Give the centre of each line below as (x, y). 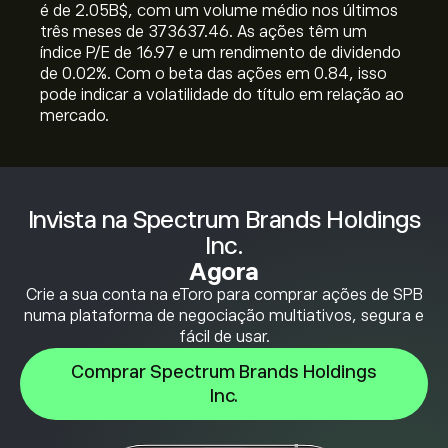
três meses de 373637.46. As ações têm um (203, 32)
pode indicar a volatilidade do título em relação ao (222, 95)
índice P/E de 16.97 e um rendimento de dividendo (220, 53)
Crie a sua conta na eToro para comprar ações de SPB (224, 295)
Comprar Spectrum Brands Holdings (224, 372)
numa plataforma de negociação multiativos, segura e (224, 316)
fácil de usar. (224, 337)
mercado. (74, 116)
